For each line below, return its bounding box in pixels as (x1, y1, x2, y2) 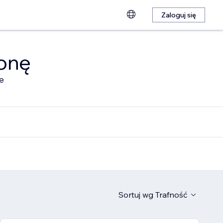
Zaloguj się (161, 10, 196, 19)
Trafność (155, 190, 187, 200)
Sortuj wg (118, 190, 153, 200)
